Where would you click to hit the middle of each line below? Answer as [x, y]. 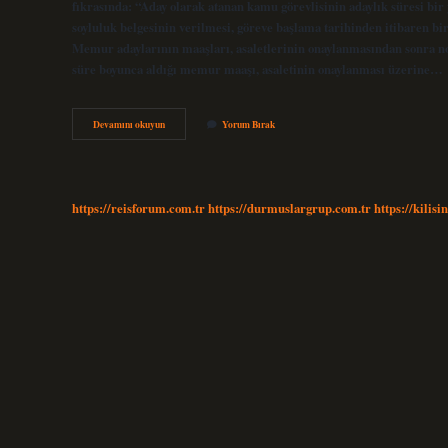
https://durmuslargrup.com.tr [289, 207]
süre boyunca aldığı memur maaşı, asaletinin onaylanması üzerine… [257, 68]
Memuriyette [190, 123]
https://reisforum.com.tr [138, 207]
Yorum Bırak [248, 124]
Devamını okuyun [129, 124]
